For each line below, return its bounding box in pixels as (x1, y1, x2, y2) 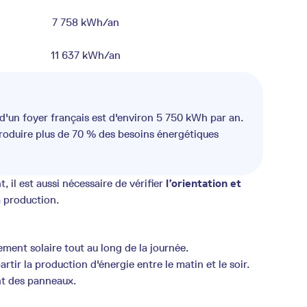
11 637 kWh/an (51, 49, 121, 62)
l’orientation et (166, 177, 241, 190)
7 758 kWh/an (52, 16, 119, 29)
